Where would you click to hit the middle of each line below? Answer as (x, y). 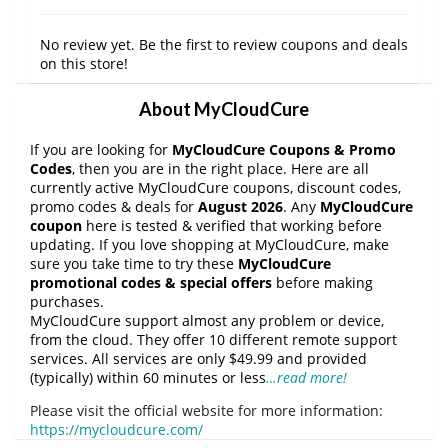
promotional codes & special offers (151, 282)
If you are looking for (101, 149)
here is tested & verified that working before (232, 225)
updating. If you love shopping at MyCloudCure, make (209, 244)
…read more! (306, 377)
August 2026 (240, 206)
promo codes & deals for (114, 206)
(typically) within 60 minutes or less (148, 377)
